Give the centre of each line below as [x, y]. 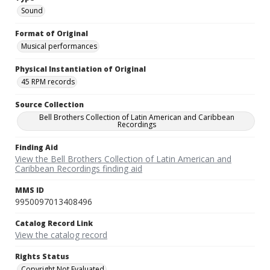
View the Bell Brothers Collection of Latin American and [123, 159]
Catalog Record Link [54, 224]
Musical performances [59, 46]
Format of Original [52, 34]
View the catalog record [61, 235]
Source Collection [49, 105]
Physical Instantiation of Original [80, 69]
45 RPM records [48, 82]
